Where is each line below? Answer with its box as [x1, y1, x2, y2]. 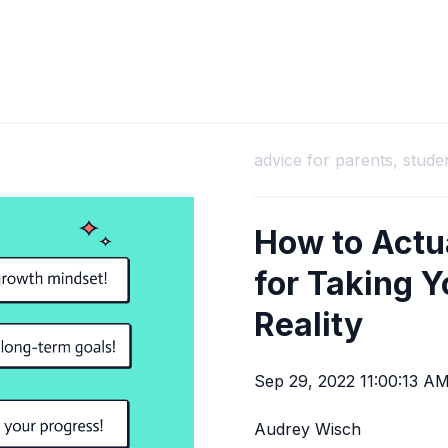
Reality [254, 305, 363, 344]
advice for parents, [254, 150, 398, 170]
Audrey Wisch [254, 419, 361, 439]
